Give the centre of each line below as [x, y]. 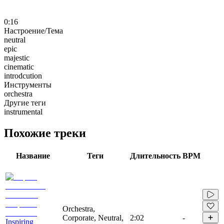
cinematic [19, 66]
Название [33, 155]
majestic [17, 57]
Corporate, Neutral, [93, 217]
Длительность [155, 155]
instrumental [23, 111]
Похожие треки [45, 133]
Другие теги [25, 102]
